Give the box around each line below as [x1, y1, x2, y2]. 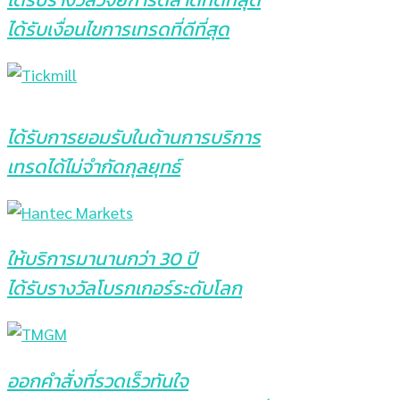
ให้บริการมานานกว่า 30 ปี [7, 245, 197, 273]
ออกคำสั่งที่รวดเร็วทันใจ [7, 366, 188, 395]
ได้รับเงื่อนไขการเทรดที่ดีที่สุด [7, 15, 229, 44]
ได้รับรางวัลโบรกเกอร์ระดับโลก [7, 274, 242, 303]
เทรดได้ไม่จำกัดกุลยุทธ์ [7, 153, 180, 181]
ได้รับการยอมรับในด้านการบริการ [7, 123, 261, 152]
